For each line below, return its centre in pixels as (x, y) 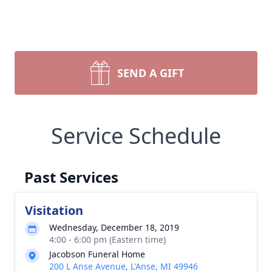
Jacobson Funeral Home (97, 254)
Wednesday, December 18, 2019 (114, 227)
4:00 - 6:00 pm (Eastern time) (107, 240)
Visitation (54, 210)
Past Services (71, 177)
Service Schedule (136, 136)
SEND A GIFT (151, 73)
